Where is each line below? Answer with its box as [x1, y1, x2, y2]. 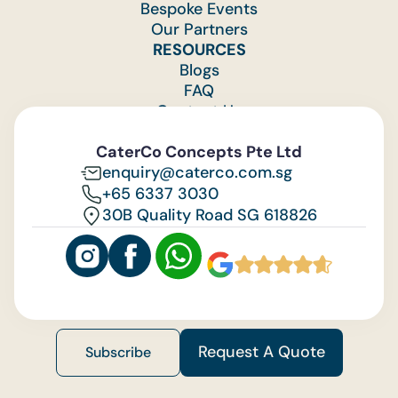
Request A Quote [197, 341, 325, 363]
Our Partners [150, 18, 248, 40]
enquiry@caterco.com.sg [102, 162, 292, 184]
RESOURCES [152, 38, 246, 60]
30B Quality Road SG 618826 [102, 204, 317, 227]
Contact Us [156, 99, 242, 122]
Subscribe [84, 343, 151, 362]
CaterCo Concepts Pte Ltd [96, 140, 302, 163]
